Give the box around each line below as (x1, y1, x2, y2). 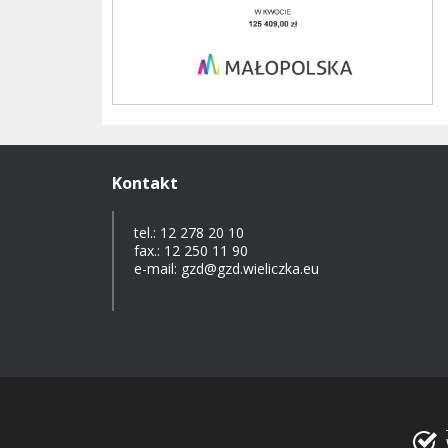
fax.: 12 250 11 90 (134, 241, 248, 261)
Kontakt (112, 172, 178, 195)
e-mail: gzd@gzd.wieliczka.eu (134, 259, 319, 279)
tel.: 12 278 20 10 (134, 223, 244, 243)
